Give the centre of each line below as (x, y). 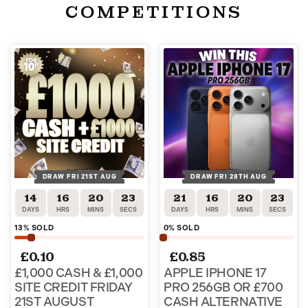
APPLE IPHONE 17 (215, 273)
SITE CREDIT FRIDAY (74, 288)
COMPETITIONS (154, 12)
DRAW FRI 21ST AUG (79, 176)
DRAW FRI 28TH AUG (229, 176)
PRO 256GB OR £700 (223, 288)
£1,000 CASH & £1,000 (79, 273)
